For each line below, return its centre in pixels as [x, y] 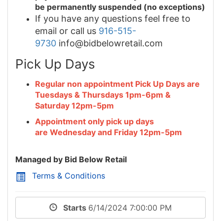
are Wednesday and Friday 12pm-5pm [109, 132]
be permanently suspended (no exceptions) [120, 7]
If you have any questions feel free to [113, 18]
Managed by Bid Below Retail [71, 159]
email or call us [67, 31]
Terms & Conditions [69, 175]
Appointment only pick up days [94, 121]
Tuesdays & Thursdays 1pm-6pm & [103, 94]
